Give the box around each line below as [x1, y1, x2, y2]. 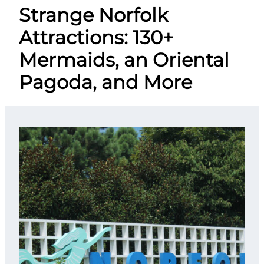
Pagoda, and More [19, 71, 192, 94]
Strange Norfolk [19, 4, 168, 27]
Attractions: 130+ [19, 26, 173, 49]
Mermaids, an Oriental [19, 48, 229, 72]
